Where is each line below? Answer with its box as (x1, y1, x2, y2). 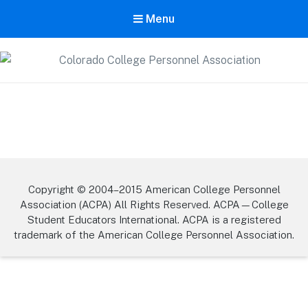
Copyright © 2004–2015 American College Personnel (27, 184, 280, 196)
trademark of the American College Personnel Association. (14, 229, 294, 241)
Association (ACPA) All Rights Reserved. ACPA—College (19, 199, 289, 211)
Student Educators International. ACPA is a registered (27, 214, 281, 226)
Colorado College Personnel (44, 69, 264, 88)
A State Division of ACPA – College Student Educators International (8, 108, 300, 119)
